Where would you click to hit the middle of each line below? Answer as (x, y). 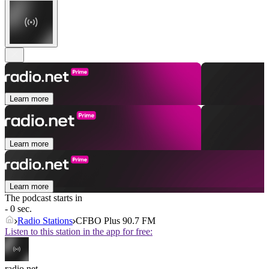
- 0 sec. (18, 209)
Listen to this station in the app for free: (79, 232)
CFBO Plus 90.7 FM (116, 221)
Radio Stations (45, 221)
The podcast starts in (44, 198)
